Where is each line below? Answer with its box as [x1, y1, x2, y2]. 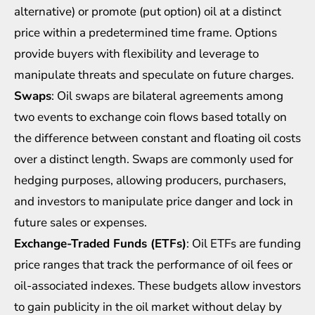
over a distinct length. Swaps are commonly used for [14, 150, 293, 167]
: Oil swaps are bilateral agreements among [51, 87, 283, 104]
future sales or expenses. [14, 214, 147, 231]
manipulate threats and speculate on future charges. [14, 66, 294, 83]
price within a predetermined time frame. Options [14, 24, 277, 41]
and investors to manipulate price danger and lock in [14, 193, 293, 210]
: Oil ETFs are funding [186, 235, 301, 252]
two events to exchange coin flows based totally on [14, 108, 287, 125]
